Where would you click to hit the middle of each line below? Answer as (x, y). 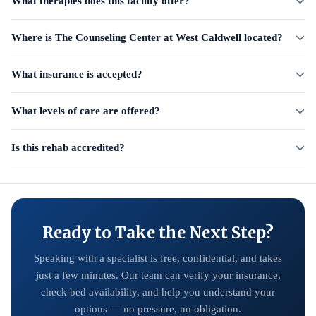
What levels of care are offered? (86, 111)
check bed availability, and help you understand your (158, 292)
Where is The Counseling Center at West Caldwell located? (147, 37)
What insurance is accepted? (77, 74)
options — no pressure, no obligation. (158, 309)
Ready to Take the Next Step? (158, 233)
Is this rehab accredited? (68, 147)
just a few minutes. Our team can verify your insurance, (158, 275)
